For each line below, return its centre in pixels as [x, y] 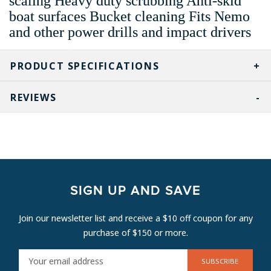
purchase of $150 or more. [135, 232]
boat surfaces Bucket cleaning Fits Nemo [129, 16]
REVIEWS [34, 97]
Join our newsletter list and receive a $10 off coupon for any [135, 218]
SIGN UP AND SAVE [135, 191]
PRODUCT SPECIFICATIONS [85, 66]
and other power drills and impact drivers [130, 32]
